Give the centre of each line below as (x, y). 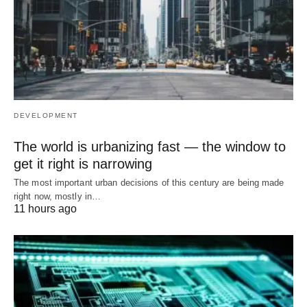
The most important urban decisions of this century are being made (149, 182)
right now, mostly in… (58, 196)
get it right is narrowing (83, 163)
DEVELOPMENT (46, 115)
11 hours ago (45, 208)
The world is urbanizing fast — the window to (150, 146)
